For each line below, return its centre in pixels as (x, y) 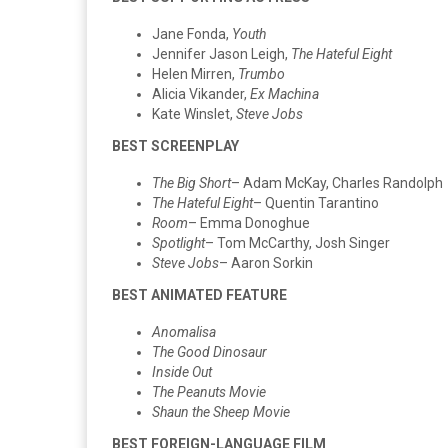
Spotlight (178, 242)
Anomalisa (184, 331)
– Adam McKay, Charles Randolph (337, 182)
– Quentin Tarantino (316, 202)
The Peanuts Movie (209, 391)
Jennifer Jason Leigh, (221, 53)
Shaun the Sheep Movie (221, 411)
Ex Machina (284, 93)
